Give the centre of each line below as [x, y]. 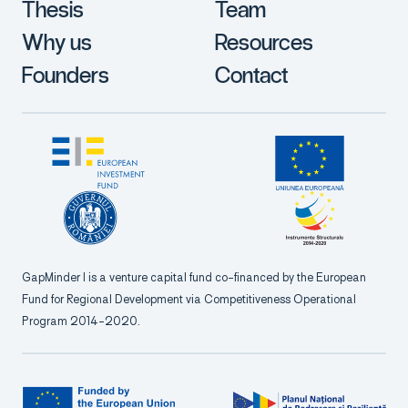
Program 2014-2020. [81, 321]
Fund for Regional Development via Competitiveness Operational [189, 300]
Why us [57, 43]
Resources [264, 43]
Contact [251, 76]
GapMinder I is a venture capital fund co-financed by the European [194, 278]
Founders [66, 76]
